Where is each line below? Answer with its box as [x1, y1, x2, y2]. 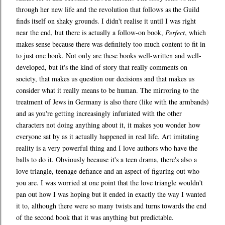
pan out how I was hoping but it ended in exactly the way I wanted [16, 189, 206, 199]
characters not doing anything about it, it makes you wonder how [16, 120, 200, 130]
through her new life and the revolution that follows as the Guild [16, 5, 199, 15]
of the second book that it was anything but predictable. [16, 212, 174, 222]
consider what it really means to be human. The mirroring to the [16, 85, 199, 95]
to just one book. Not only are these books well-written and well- [16, 51, 201, 61]
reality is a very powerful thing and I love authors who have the [16, 143, 197, 153]
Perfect [165, 28, 185, 38]
